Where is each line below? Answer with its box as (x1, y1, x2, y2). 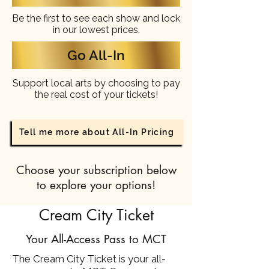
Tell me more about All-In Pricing (19, 127, 175, 137)
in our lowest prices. (52, 23, 140, 35)
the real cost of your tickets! (34, 88, 158, 100)
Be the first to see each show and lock (12, 12, 180, 24)
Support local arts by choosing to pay (12, 77, 180, 89)
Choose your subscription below (16, 162, 177, 178)
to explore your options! (37, 177, 156, 193)
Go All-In (67, 46, 125, 63)
